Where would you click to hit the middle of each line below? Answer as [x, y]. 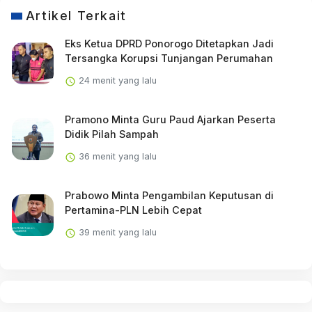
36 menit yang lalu [116, 157]
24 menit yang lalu [116, 81]
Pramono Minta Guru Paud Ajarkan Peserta [170, 120]
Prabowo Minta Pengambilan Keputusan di [169, 196]
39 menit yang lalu [116, 233]
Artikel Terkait [76, 16]
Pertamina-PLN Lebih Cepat [133, 210]
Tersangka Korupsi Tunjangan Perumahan [169, 58]
